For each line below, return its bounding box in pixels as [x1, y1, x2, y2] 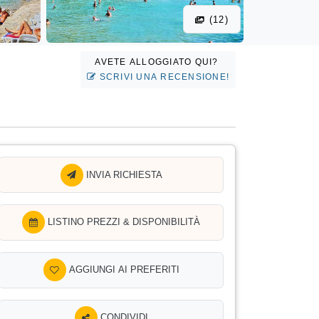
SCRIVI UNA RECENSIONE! [96, 72, 229, 83]
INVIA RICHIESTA [83, 169, 162, 180]
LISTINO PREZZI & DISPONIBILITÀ [48, 216, 200, 228]
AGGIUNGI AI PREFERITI [68, 264, 179, 276]
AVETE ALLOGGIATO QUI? [95, 57, 221, 68]
